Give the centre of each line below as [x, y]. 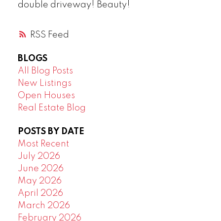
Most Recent [43, 144]
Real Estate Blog [52, 108]
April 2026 [40, 193]
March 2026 [44, 205]
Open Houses [46, 96]
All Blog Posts [45, 71]
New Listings [44, 84]
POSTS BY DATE [51, 131]
